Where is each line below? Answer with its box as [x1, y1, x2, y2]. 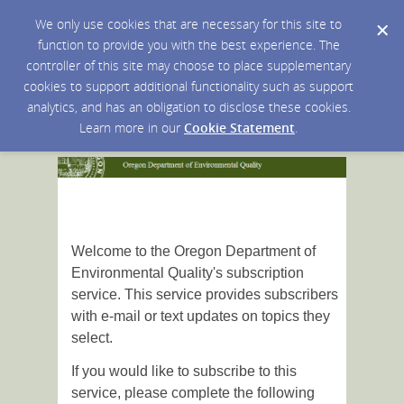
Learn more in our [79, 119, 184, 136]
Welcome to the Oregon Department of [71, 243, 316, 260]
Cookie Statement [184, 119, 295, 136]
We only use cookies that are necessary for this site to [35, 15, 342, 32]
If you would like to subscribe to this [71, 363, 297, 380]
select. [71, 330, 113, 346]
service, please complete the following [71, 385, 315, 401]
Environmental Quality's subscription [71, 265, 304, 281]
